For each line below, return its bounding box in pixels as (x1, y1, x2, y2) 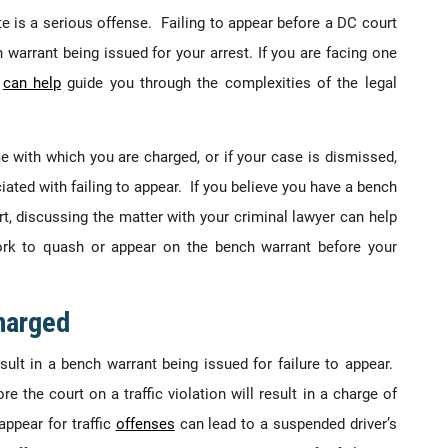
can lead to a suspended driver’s (174, 414, 397, 433)
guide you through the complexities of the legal (61, 73, 397, 92)
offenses (115, 414, 175, 433)
